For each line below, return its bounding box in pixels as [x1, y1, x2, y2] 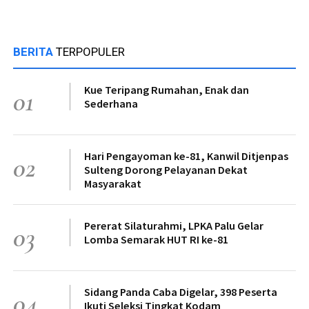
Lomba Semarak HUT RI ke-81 [84, 232, 228, 247]
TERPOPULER [56, 45, 125, 59]
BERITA [13, 45, 56, 59]
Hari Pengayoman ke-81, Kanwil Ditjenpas [84, 149, 288, 163]
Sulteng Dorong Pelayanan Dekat [84, 163, 248, 177]
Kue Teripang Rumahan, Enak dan [84, 83, 249, 97]
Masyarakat [84, 177, 141, 191]
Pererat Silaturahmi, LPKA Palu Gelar [84, 219, 263, 233]
